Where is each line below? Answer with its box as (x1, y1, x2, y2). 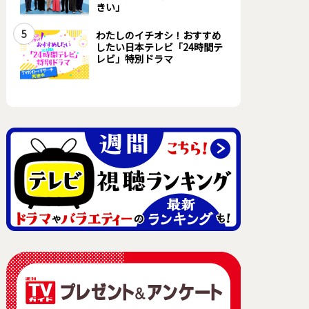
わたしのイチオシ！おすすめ (95, 28, 221, 42)
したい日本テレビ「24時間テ (95, 40, 223, 54)
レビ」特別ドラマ (95, 52, 173, 66)
